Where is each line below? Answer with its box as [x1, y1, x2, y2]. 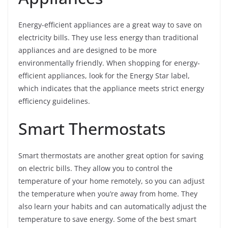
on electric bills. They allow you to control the [18, 163, 173, 174]
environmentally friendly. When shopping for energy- [18, 58, 200, 68]
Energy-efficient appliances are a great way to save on [18, 20, 202, 30]
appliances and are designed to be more [18, 45, 157, 55]
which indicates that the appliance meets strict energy [18, 83, 204, 94]
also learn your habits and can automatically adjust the [18, 202, 207, 212]
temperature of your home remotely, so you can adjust [18, 176, 205, 186]
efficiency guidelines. [18, 96, 90, 106]
